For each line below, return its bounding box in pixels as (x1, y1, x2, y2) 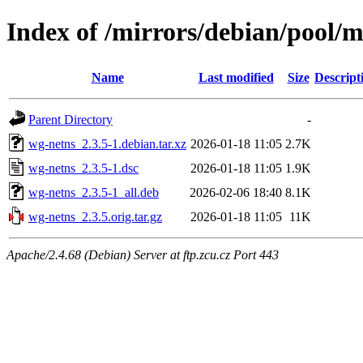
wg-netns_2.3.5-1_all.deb (28, 185, 159, 199)
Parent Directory (28, 112, 113, 126)
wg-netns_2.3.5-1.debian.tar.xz (28, 136, 186, 151)
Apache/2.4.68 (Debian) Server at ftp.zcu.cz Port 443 (6, 247, 279, 262)
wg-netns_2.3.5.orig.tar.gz (28, 209, 162, 224)
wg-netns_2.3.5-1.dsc (28, 160, 139, 175)
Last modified (198, 70, 274, 84)
